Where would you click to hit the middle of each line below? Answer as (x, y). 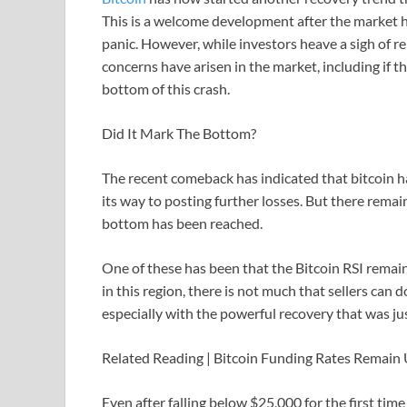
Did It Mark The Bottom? (179, 134)
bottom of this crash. (166, 89)
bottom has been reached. (182, 223)
